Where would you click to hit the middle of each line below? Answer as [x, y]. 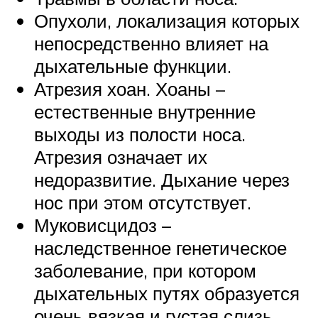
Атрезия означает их [121, 157]
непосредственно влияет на [151, 43]
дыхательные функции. [133, 66]
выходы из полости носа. [140, 134]
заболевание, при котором [145, 270]
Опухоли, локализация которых [167, 20]
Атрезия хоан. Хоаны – [130, 88]
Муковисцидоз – [103, 225]
